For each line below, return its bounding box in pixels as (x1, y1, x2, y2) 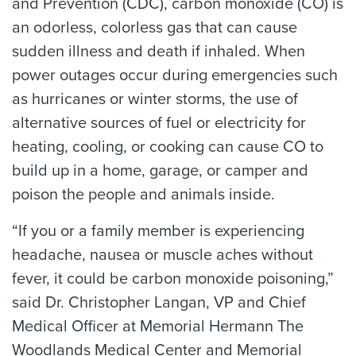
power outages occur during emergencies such (12, 66, 338, 85)
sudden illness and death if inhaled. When (12, 42, 305, 61)
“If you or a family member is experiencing (12, 222, 304, 241)
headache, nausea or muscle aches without (12, 246, 313, 265)
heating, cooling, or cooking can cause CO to (12, 137, 323, 157)
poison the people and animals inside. (12, 185, 275, 204)
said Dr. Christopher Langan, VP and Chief (12, 293, 306, 312)
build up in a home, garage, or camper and (12, 161, 308, 180)
